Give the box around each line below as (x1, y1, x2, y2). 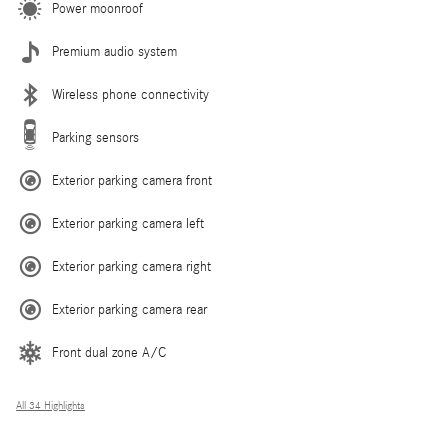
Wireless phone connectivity (52, 87, 209, 104)
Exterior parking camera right (52, 259, 211, 276)
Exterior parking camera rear (52, 302, 207, 319)
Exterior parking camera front (52, 173, 212, 190)
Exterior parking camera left (52, 216, 204, 233)
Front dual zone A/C (52, 345, 166, 362)
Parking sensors (52, 130, 139, 147)
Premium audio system (52, 44, 177, 61)
